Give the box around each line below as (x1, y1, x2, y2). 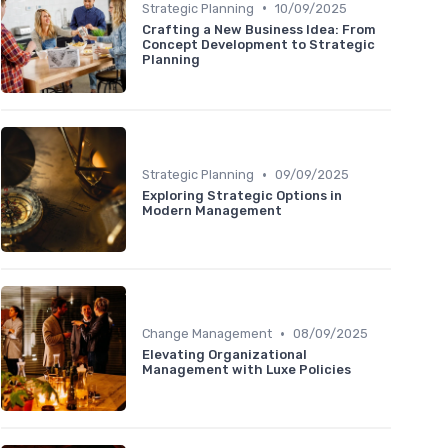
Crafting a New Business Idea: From (142, 21, 376, 37)
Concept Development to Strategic (142, 36, 375, 52)
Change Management (142, 326, 272, 342)
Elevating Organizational (142, 347, 307, 363)
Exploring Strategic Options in (142, 188, 342, 204)
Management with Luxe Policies (142, 362, 351, 378)
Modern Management (142, 203, 282, 219)
